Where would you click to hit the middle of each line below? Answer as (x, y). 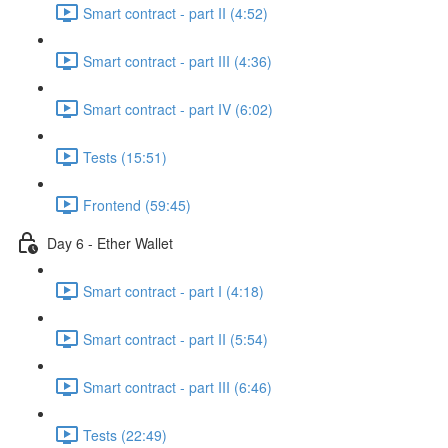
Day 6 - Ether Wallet (110, 242)
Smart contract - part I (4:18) (173, 290)
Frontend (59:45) (137, 204)
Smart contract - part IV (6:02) (178, 108)
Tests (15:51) (125, 156)
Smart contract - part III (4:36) (177, 60)
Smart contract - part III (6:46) (177, 386)
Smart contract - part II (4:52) (175, 12)
